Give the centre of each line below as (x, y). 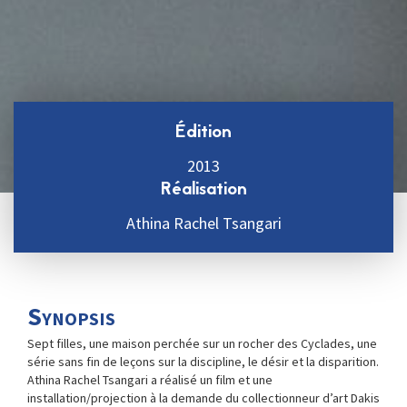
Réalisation (203, 190)
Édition (203, 133)
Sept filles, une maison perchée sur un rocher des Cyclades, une (202, 343)
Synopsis (71, 316)
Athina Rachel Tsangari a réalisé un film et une (150, 380)
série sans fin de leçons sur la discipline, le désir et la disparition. (203, 362)
